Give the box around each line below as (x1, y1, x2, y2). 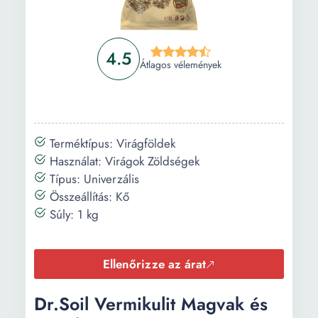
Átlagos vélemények (139, 57, 221, 72)
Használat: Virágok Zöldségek (46, 153, 199, 170)
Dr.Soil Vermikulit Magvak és (34, 291, 268, 317)
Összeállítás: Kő (46, 188, 129, 205)
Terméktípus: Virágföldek (46, 135, 175, 152)
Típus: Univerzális (46, 170, 139, 187)
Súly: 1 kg (46, 206, 99, 223)
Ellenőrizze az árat (103, 256, 206, 273)
